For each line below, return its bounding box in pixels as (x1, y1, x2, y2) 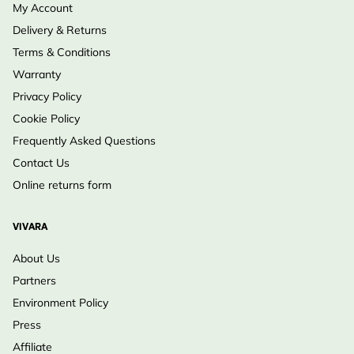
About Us (13, 251, 60, 266)
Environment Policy (13, 296, 108, 311)
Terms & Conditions (13, 45, 111, 60)
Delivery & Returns (13, 23, 107, 38)
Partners (13, 273, 56, 288)
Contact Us (13, 156, 70, 171)
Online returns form (13, 178, 111, 193)
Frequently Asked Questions (13, 134, 156, 149)
